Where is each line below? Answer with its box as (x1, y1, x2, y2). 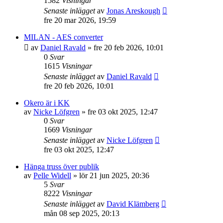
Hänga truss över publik (24, 162, 99, 171)
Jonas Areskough (107, 6, 160, 15)
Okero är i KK (24, 99, 70, 108)
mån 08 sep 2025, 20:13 (44, 209, 119, 218)
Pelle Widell (33, 171, 71, 180)
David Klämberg (107, 200, 159, 209)
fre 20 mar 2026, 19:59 (44, 16, 116, 25)
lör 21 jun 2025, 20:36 (79, 171, 149, 180)
